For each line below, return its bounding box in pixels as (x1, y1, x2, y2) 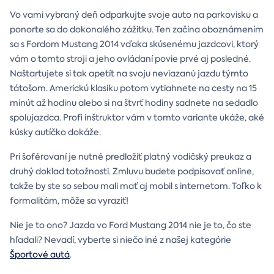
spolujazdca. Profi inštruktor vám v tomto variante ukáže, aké (10, 111, 264, 123)
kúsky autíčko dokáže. (10, 126, 103, 138)
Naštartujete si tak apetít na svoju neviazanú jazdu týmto (10, 67, 248, 79)
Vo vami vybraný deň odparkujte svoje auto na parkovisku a (10, 9, 258, 20)
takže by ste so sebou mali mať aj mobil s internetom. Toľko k (10, 180, 262, 191)
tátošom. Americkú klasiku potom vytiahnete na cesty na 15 (10, 82, 257, 94)
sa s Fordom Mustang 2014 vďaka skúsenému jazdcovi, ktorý (10, 38, 259, 50)
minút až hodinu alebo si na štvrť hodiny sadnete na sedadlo (10, 97, 258, 108)
